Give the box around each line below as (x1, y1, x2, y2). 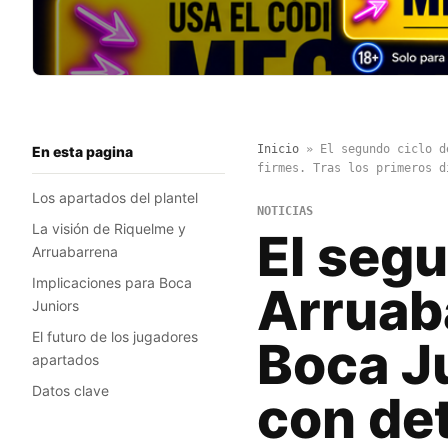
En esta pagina (32, 143, 133, 161)
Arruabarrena (32, 243, 118, 261)
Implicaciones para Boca (32, 274, 192, 292)
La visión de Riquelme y (32, 220, 186, 238)
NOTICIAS (256, 204, 313, 219)
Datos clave (32, 382, 109, 400)
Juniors (32, 297, 79, 315)
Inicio (256, 142, 299, 157)
